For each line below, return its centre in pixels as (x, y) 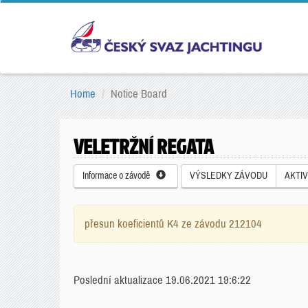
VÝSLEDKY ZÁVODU (229, 176)
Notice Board (139, 94)
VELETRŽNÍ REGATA (144, 146)
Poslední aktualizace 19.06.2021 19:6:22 (162, 280)
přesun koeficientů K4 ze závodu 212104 (173, 224)
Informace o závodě (119, 176)
